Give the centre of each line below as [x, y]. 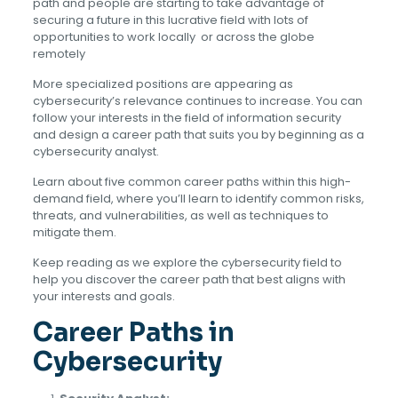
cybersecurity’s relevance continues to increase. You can [197, 101]
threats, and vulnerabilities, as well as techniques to [180, 215]
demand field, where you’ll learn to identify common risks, [198, 199]
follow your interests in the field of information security [187, 118]
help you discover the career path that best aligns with [189, 279]
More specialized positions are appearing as [163, 84]
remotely [59, 54]
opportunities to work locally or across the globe [173, 37]
